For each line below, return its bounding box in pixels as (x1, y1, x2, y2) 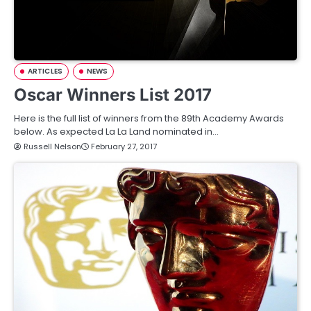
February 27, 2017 (91, 141, 157, 152)
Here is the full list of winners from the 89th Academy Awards (14, 112, 284, 125)
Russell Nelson (24, 141, 81, 152)
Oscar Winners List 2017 (14, 85, 212, 105)
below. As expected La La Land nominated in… (14, 125, 219, 138)
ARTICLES (28, 66, 62, 76)
